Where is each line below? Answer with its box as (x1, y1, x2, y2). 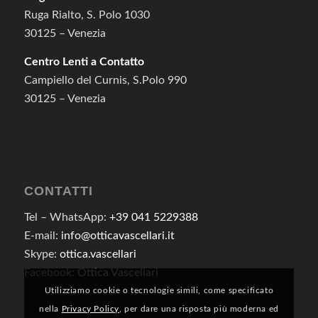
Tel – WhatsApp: (23, 211, 109, 223)
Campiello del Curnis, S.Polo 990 (23, 74, 187, 86)
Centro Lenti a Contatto (23, 55, 144, 67)
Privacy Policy (61, 304, 120, 313)
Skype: (23, 248, 60, 260)
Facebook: (23, 266, 77, 278)
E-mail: (23, 229, 61, 241)
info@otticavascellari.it (60, 229, 175, 241)
